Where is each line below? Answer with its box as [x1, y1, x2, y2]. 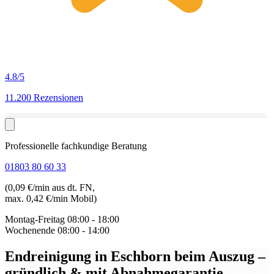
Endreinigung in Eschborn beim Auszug [5, 248, 258, 264]
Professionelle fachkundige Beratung [5, 141, 147, 151]
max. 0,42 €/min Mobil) [5, 193, 97, 204]
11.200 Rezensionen [5, 92, 83, 103]
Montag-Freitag [5, 214, 65, 224]
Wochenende [5, 225, 55, 235]
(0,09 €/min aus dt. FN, [5, 182, 95, 193]
